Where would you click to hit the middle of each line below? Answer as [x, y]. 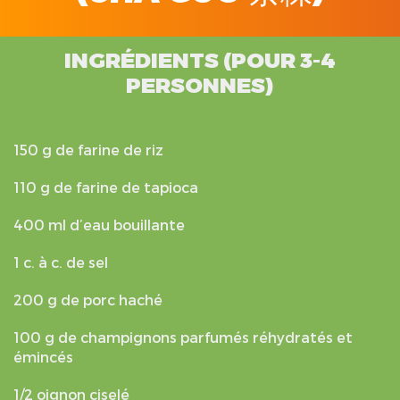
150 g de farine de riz [88, 150]
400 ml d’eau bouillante [99, 225]
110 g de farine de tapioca [106, 187]
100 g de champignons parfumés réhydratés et [183, 337]
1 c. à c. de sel [61, 262]
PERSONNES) [200, 85]
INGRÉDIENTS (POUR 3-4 [200, 60]
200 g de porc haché [88, 300]
